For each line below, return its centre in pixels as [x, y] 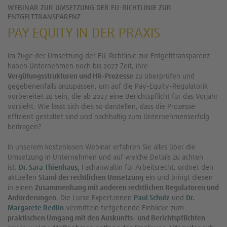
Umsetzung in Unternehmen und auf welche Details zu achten [105, 157]
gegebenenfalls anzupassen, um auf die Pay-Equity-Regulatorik [108, 86]
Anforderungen [32, 198]
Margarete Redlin [36, 208]
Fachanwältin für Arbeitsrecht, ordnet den [146, 167]
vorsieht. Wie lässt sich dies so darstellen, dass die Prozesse [101, 107]
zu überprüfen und [164, 76]
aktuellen [23, 178]
